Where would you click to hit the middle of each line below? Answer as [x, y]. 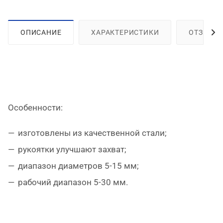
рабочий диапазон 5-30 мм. [73, 182]
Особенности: [35, 107]
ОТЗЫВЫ [205, 32]
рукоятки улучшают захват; [72, 149]
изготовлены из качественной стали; [92, 133]
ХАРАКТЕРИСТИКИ [125, 32]
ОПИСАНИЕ [41, 32]
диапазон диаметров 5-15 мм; [78, 166]
